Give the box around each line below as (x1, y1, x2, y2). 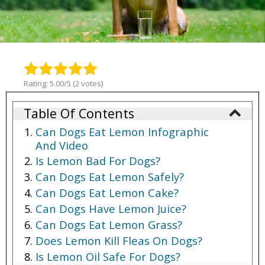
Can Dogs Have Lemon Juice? (35, 201, 186, 216)
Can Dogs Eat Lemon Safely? (35, 169, 184, 185)
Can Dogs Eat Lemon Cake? (35, 185, 179, 201)
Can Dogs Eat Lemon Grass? (35, 217, 182, 232)
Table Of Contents (24, 105, 134, 122)
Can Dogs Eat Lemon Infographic (35, 124, 209, 139)
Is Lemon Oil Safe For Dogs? (35, 248, 180, 264)
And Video (35, 137, 88, 153)
